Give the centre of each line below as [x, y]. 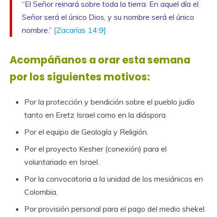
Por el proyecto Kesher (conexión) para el [95, 148]
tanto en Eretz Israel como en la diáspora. [96, 115]
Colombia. [41, 192]
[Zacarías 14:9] [80, 30]
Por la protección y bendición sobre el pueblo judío [109, 101]
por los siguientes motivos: [80, 77]
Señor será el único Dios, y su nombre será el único [108, 17]
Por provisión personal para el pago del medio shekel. [115, 209]
